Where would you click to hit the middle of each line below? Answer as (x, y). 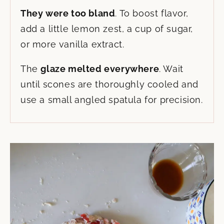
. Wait (171, 69)
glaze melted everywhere (100, 69)
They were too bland (68, 13)
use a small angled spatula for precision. (112, 100)
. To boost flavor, (152, 13)
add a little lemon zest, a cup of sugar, (107, 29)
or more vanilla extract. (72, 44)
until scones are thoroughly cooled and (109, 84)
